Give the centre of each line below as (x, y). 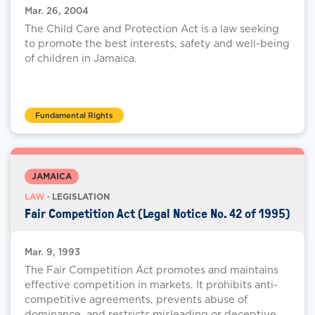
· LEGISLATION (77, 197)
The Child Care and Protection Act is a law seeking (152, 29)
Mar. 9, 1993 (52, 252)
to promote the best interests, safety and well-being (157, 44)
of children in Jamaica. (81, 58)
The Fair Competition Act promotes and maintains (152, 270)
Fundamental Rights (74, 116)
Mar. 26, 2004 (57, 11)
